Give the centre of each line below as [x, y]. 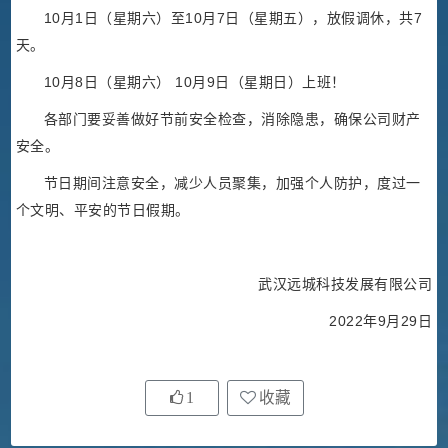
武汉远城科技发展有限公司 [345, 284]
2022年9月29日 [381, 321]
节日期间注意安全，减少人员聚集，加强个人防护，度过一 [232, 183]
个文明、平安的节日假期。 [102, 210]
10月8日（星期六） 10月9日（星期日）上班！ [194, 82]
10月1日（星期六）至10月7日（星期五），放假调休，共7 [233, 18]
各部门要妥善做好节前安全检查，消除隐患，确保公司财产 [232, 119]
